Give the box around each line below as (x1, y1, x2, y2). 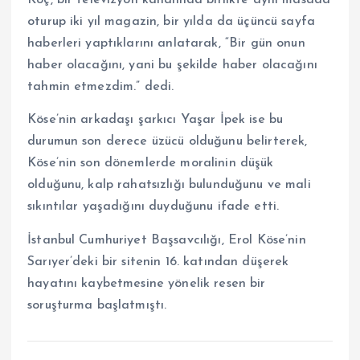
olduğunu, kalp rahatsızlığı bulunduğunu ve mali (27, 178, 311, 192)
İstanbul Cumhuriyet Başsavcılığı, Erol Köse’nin (27, 233, 306, 247)
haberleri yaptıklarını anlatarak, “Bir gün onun (27, 37, 305, 51)
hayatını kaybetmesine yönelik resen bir (27, 276, 266, 290)
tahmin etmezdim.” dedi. (27, 80, 174, 94)
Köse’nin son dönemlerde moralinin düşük (27, 157, 274, 170)
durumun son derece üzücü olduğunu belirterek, (27, 135, 308, 149)
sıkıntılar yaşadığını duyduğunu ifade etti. (27, 200, 280, 214)
